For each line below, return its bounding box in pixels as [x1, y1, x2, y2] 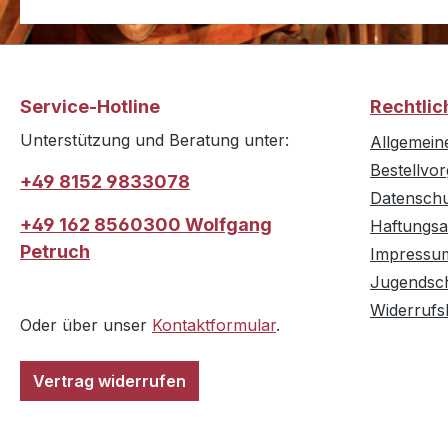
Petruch [20, 241, 90, 263]
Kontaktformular [152, 315, 276, 336]
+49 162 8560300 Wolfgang [20, 214, 272, 236]
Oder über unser [20, 315, 152, 336]
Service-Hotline [20, 96, 160, 118]
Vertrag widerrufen [33, 371, 186, 392]
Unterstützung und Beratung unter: [20, 130, 289, 151]
